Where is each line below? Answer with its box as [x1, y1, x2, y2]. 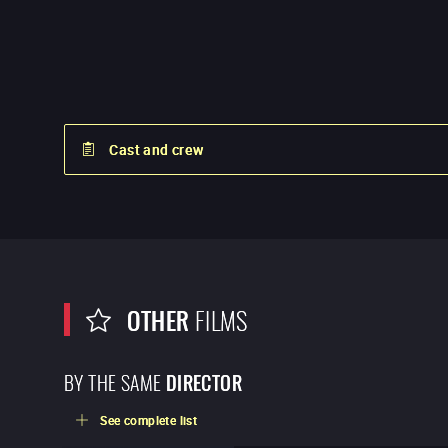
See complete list [100, 412, 198, 429]
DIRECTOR [165, 365, 243, 398]
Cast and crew [109, 140, 204, 160]
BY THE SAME [64, 365, 162, 397]
